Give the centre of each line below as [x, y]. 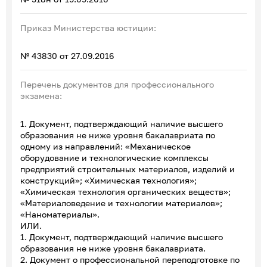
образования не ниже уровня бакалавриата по [118, 135]
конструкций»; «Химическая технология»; [108, 180]
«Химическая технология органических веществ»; [125, 191]
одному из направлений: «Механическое [105, 146]
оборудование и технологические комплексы [114, 157]
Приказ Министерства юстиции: [88, 27]
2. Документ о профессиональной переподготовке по [130, 259]
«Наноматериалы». [60, 214]
